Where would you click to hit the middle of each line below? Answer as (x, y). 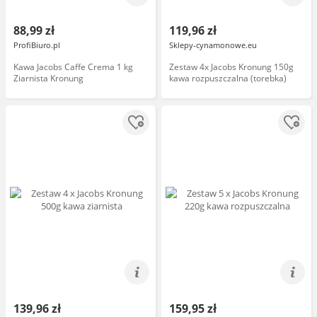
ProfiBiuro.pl (37, 45)
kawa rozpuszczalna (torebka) (228, 78)
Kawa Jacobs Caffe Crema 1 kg (73, 67)
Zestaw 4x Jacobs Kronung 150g (231, 67)
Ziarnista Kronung (48, 78)
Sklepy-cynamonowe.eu (213, 45)
